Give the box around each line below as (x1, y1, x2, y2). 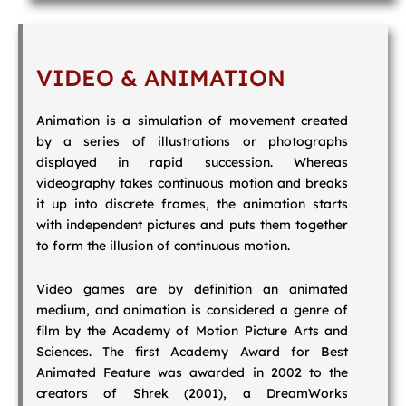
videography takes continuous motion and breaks (35, 175, 349, 192)
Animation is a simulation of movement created (35, 112, 349, 130)
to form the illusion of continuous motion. (35, 237, 290, 255)
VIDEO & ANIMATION (35, 63, 285, 92)
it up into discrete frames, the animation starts (35, 196, 349, 213)
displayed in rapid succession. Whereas (35, 154, 349, 171)
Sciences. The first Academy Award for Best (35, 343, 349, 360)
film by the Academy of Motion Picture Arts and (35, 322, 349, 339)
